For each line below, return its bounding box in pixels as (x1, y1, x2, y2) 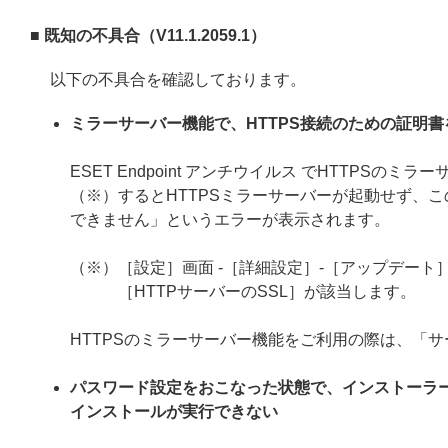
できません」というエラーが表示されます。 (70, 211, 390, 228)
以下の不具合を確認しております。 (50, 71, 306, 88)
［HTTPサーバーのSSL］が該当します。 (118, 283, 416, 300)
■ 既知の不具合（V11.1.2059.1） (30, 27, 266, 44)
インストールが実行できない (70, 403, 278, 420)
